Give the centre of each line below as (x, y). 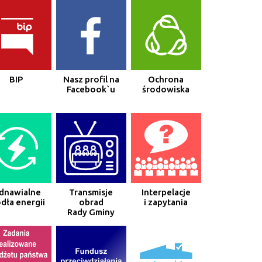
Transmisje (91, 192)
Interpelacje (166, 192)
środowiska (166, 89)
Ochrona (166, 79)
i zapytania (166, 202)
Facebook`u (91, 89)
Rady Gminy (91, 212)
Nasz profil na (91, 79)
